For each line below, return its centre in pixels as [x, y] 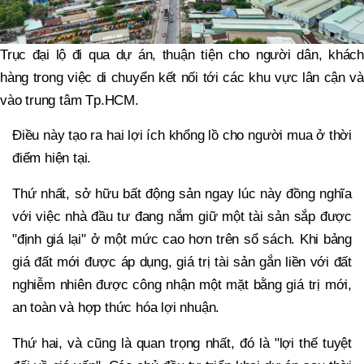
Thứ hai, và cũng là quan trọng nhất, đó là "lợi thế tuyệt [182, 343]
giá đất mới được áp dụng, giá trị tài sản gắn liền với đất [182, 262]
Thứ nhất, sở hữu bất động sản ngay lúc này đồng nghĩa [182, 193]
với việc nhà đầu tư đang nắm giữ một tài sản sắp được [182, 216]
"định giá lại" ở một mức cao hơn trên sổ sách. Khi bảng [182, 239]
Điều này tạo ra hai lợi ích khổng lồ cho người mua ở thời [182, 135]
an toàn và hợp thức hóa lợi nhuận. [116, 307]
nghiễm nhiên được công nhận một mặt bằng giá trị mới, [182, 284]
